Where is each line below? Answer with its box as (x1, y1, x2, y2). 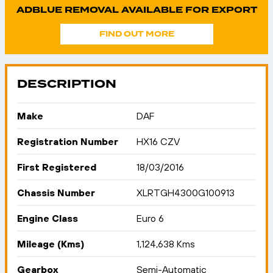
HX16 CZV (136, 136, 180, 147)
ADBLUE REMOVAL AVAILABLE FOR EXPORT (16, 4, 257, 16)
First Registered (17, 161, 96, 172)
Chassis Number (17, 187, 95, 198)
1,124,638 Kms (136, 238, 195, 249)
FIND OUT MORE (99, 29, 174, 40)
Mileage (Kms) (17, 238, 85, 249)
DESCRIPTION (17, 76, 116, 93)
